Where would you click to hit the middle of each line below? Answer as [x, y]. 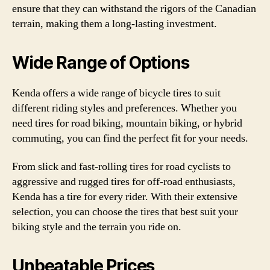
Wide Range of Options [101, 62]
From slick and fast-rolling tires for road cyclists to [121, 167]
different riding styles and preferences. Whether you [124, 108]
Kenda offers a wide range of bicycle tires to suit [116, 93]
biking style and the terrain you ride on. [97, 227]
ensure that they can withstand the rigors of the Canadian [134, 8]
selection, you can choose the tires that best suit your [125, 212]
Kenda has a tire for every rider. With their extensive [125, 197]
